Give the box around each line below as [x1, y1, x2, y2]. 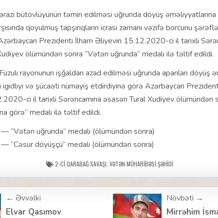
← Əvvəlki [5, 193, 41, 204]
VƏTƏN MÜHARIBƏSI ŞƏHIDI [109, 160, 173, 168]
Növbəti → [166, 193, 203, 204]
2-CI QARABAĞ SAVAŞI [54, 160, 107, 168]
